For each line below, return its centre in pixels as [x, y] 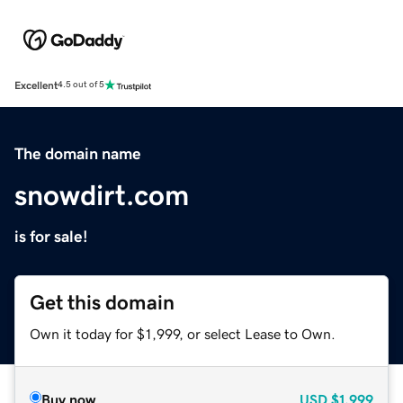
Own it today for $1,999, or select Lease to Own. [183, 333]
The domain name [78, 153]
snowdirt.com [102, 195]
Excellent [36, 85]
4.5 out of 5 [81, 85]
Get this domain [102, 302]
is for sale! [51, 236]
